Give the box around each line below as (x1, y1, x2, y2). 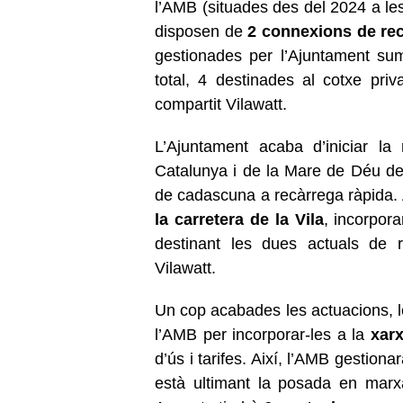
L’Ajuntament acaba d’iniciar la (155, 137, 391, 156)
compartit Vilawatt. (155, 94, 287, 113)
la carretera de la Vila (155, 210, 324, 228)
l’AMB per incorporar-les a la (155, 325, 371, 344)
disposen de (155, 22, 248, 40)
